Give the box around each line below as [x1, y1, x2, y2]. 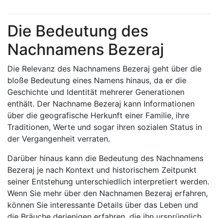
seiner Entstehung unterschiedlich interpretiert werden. [7, 177, 209, 186]
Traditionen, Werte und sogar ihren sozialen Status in [7, 122, 202, 132]
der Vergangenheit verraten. [7, 134, 110, 144]
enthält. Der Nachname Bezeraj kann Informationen [7, 99, 195, 109]
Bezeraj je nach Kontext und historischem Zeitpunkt [7, 165, 197, 175]
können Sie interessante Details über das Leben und [7, 200, 198, 210]
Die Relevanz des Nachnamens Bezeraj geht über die [7, 64, 201, 73]
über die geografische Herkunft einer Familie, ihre [7, 110, 189, 120]
